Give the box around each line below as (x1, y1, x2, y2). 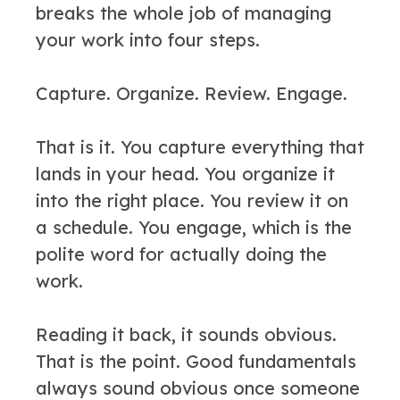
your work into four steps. (36, 29, 260, 51)
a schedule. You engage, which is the (36, 216, 352, 238)
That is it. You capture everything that (36, 136, 364, 158)
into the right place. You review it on (36, 189, 348, 212)
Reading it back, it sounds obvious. (36, 323, 337, 346)
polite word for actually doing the (36, 243, 327, 265)
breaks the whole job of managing (36, 2, 331, 24)
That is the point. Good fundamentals (36, 350, 356, 372)
